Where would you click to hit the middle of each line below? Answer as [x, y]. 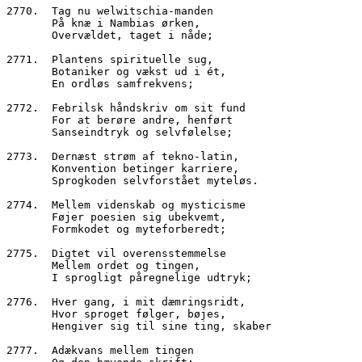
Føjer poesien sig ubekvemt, [139, 217]
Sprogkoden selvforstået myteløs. [155, 180]
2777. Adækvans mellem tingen [100, 350]
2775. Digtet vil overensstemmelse [116, 253]
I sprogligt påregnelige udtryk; [152, 277]
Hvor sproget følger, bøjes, [139, 314]
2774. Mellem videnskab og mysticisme [126, 204]
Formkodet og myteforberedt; [139, 229]
